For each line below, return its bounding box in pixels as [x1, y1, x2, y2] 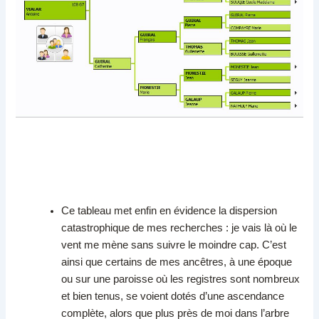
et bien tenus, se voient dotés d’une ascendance [61, 290, 285, 302]
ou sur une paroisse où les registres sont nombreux [61, 273, 300, 285]
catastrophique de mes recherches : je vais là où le [61, 221, 298, 234]
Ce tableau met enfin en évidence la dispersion [61, 204, 278, 216]
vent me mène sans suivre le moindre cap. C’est [61, 239, 287, 251]
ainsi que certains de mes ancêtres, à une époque [61, 256, 293, 268]
